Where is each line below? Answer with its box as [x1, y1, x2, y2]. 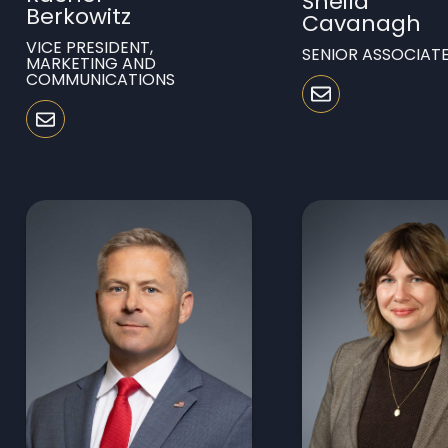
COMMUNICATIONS [26, 68, 176, 92]
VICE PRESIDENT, [26, 36, 154, 60]
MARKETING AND [26, 52, 157, 76]
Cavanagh [301, 7, 421, 39]
